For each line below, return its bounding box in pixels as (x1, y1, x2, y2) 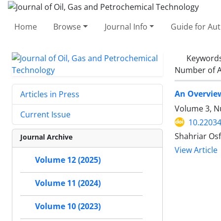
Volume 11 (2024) (35, 178, 101, 188)
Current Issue (20, 109, 71, 120)
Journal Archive (20, 132, 73, 142)
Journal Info (104, 21, 147, 32)
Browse (53, 21, 81, 32)
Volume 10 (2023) (35, 201, 101, 212)
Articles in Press (20, 88, 79, 100)
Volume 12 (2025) (35, 154, 101, 165)
